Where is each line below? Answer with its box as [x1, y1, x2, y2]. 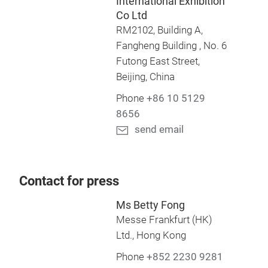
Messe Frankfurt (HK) [115, 214, 212, 226]
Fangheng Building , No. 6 [115, 40, 227, 51]
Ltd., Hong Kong [115, 230, 186, 241]
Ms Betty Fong [115, 199, 185, 211]
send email [134, 124, 184, 135]
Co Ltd [115, 9, 147, 22]
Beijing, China [115, 71, 175, 83]
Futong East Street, [115, 56, 200, 67]
